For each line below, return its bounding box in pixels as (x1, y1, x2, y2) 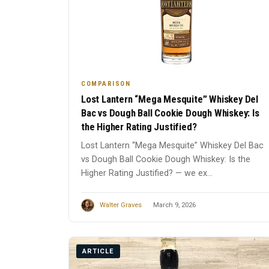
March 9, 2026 (153, 201, 196, 210)
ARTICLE (82, 247, 114, 256)
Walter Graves (100, 201, 142, 210)
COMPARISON (81, 79, 130, 88)
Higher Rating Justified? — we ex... (81, 168, 213, 178)
